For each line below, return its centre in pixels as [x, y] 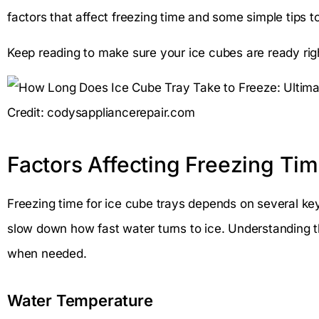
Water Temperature [80, 301]
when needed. [47, 254]
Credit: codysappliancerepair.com [101, 113]
